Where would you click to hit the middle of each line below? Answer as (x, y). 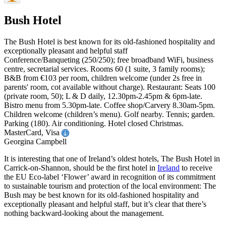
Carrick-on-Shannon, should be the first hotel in (81, 168)
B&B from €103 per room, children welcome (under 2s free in (103, 78)
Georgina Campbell (35, 142)
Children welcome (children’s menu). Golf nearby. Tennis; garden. (109, 115)
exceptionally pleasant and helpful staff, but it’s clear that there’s (105, 204)
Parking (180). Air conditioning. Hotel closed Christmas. (94, 124)
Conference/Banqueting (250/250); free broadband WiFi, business (109, 60)
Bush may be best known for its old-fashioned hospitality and (101, 195)
